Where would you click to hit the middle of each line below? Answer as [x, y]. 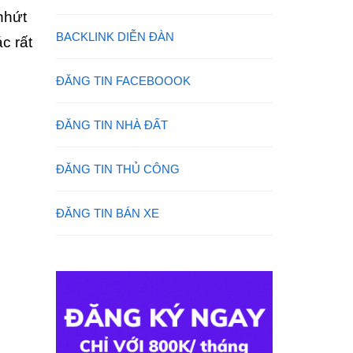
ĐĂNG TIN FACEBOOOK [123, 81]
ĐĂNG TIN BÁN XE [108, 213]
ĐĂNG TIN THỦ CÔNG [118, 169]
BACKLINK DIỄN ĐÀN [115, 37]
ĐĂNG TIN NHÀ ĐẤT [112, 125]
